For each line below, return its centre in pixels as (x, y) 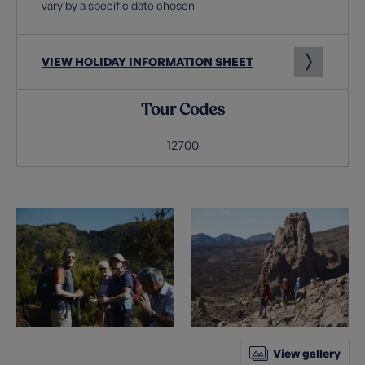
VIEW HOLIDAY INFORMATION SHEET (147, 62)
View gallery (307, 353)
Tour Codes (182, 111)
